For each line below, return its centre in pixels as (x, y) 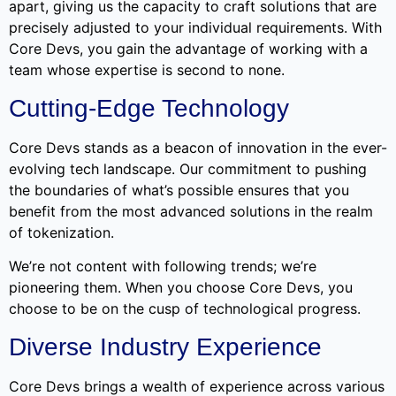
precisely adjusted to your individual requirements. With (195, 28)
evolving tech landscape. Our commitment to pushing (188, 168)
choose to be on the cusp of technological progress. (185, 309)
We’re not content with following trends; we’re (163, 267)
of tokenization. (64, 232)
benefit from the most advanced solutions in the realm (191, 211)
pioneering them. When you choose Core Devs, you (181, 288)
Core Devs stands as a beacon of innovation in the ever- (198, 147)
